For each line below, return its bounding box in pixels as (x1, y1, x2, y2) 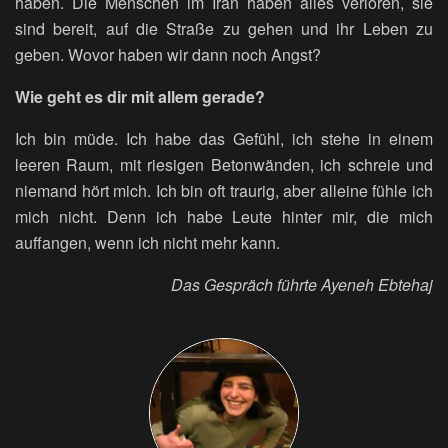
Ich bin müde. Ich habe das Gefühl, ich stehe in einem (15, 127, 433, 151)
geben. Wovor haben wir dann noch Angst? (15, 43, 321, 67)
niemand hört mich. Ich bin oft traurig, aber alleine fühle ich (15, 179, 433, 203)
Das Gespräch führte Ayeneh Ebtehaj (171, 273, 433, 297)
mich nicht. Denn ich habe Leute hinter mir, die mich (15, 205, 433, 229)
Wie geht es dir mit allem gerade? (15, 85, 269, 109)
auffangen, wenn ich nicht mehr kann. (15, 231, 280, 255)
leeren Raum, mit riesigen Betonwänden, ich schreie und (15, 153, 433, 177)
